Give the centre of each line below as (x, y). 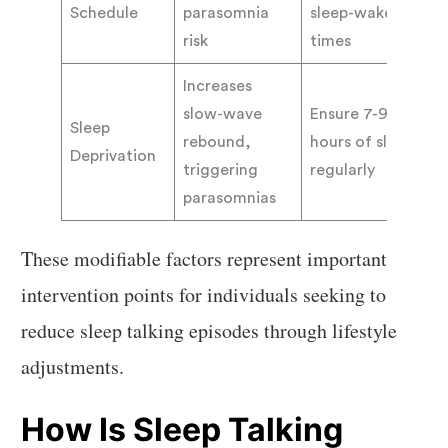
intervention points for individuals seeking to (204, 294)
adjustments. (73, 366)
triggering (221, 169)
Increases (218, 85)
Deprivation (113, 155)
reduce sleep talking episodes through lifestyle (209, 330)
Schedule (104, 12)
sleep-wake (352, 12)
